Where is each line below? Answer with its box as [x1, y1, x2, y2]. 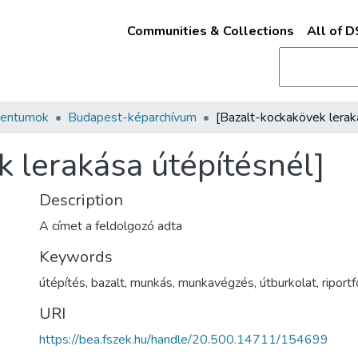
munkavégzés [178, 274, 254, 292]
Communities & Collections [126, 22, 294, 40]
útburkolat [260, 274, 316, 292]
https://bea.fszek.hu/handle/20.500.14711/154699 [39, 331, 328, 348]
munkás [130, 274, 173, 292]
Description [39, 189, 123, 211]
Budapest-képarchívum [68, 109, 197, 126]
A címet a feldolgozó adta [39, 217, 182, 235]
